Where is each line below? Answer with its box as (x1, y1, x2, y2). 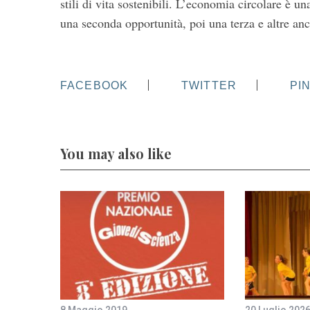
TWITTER (181, 79, 237, 92)
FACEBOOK (60, 79, 129, 92)
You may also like (60, 144, 172, 163)
